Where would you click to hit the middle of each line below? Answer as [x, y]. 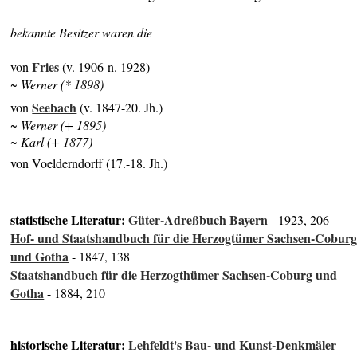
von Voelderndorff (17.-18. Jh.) [89, 163]
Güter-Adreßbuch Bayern [198, 220]
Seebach [55, 107]
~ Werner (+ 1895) [59, 124]
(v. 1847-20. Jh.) [120, 107]
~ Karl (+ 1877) [52, 141]
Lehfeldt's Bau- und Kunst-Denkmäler [233, 345]
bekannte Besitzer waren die [82, 33]
